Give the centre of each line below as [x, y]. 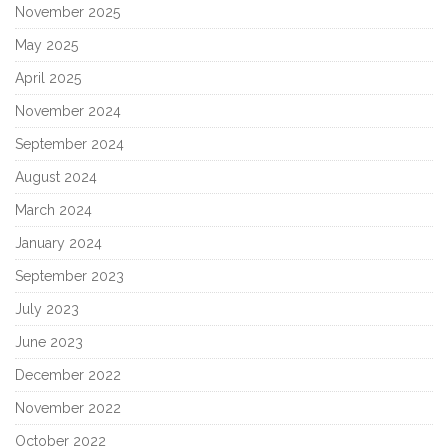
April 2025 [48, 78]
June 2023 [49, 342]
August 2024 [56, 177]
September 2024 [69, 144]
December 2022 [68, 375]
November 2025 [67, 12]
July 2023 [47, 309]
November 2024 [68, 111]
